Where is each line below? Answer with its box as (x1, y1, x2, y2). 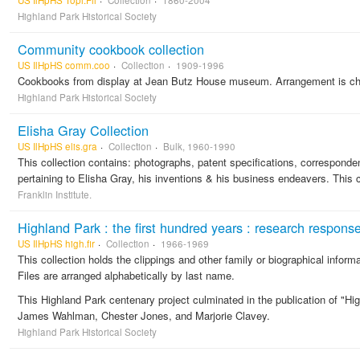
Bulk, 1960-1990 (163, 140, 235, 153)
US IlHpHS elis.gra (18, 140, 97, 153)
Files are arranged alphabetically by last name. (18, 268, 235, 283)
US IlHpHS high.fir (18, 237, 95, 250)
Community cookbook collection (18, 39, 204, 59)
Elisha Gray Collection (18, 121, 149, 140)
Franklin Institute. (18, 188, 92, 201)
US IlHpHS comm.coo (18, 59, 110, 72)
